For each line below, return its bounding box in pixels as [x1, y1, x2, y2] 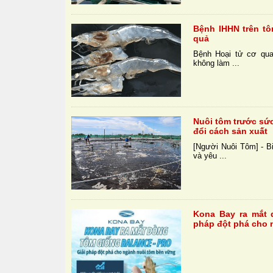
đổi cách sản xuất [193, 126, 268, 136]
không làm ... [193, 58, 240, 68]
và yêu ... [193, 151, 227, 161]
